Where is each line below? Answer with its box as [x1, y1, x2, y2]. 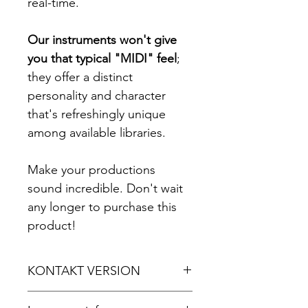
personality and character [27, 88, 166, 103]
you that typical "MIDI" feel [27, 51, 177, 66]
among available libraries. [27, 125, 166, 140]
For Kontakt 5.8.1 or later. [27, 292, 148, 305]
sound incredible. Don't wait [27, 181, 183, 196]
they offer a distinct [27, 69, 133, 85]
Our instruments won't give [27, 32, 177, 47]
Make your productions [27, 162, 155, 177]
